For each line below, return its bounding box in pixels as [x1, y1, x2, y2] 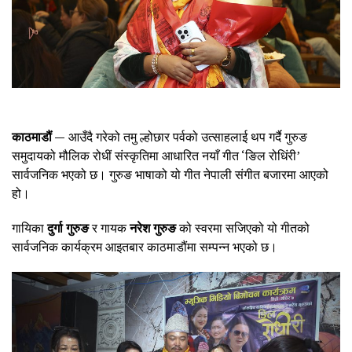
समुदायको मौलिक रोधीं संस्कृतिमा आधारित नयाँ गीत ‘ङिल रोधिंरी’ [12, 146, 299, 164]
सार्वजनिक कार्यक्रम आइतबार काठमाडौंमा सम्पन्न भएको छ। [12, 237, 277, 255]
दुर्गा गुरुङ [47, 218, 89, 236]
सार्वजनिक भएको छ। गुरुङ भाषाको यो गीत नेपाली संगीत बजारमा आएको [12, 165, 328, 183]
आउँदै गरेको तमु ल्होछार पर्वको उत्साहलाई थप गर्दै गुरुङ [65, 127, 307, 145]
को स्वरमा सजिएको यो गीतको [176, 218, 310, 236]
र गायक [89, 218, 130, 236]
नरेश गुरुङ [130, 218, 176, 236]
